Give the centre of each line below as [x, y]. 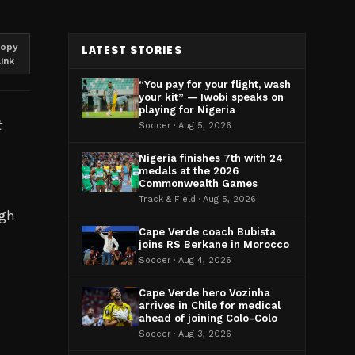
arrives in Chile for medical [210, 305]
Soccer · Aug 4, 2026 [185, 260]
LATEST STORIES [132, 51]
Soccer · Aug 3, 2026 [185, 334]
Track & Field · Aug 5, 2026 [197, 199]
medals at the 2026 [189, 171]
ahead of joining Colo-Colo [208, 318]
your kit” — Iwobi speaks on [211, 97]
